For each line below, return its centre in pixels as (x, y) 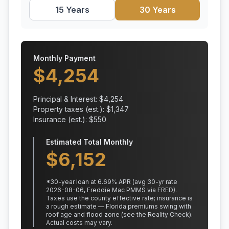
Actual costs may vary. (79, 223)
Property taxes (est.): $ (72, 109)
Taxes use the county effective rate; (101, 198)
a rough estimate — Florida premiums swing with (119, 206)
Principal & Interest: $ (68, 99)
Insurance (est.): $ (63, 119)
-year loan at (78, 182)
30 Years (157, 10)
